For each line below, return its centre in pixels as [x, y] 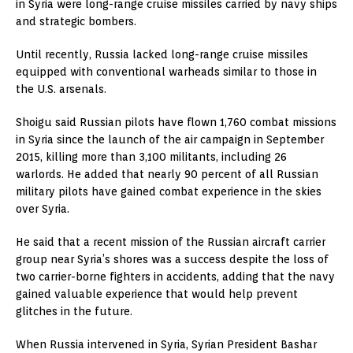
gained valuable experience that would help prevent [157, 294]
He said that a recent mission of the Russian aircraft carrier [171, 242]
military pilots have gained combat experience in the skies [169, 192]
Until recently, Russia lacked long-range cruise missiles [162, 55]
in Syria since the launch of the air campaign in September [170, 140]
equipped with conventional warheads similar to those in [166, 72]
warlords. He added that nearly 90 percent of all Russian [167, 175]
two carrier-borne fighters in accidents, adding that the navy [175, 277]
